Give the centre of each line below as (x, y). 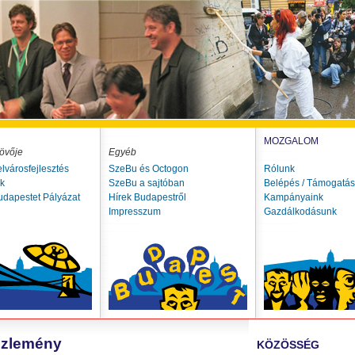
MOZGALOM (291, 141)
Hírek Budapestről (147, 197)
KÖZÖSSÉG (288, 345)
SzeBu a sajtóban (147, 183)
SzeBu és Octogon (149, 169)
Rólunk (279, 169)
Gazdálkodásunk (300, 212)
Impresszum (135, 212)
